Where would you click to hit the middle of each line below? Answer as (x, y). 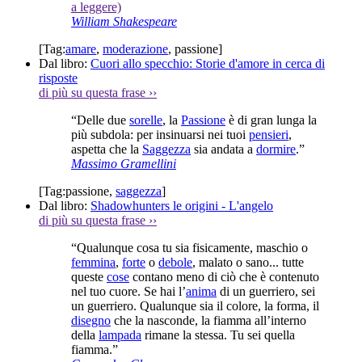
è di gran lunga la (271, 120)
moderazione (135, 48)
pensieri (269, 134)
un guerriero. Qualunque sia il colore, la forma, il (195, 305)
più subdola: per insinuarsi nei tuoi (160, 134)
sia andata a (223, 149)
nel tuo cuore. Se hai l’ (128, 291)
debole (175, 262)
